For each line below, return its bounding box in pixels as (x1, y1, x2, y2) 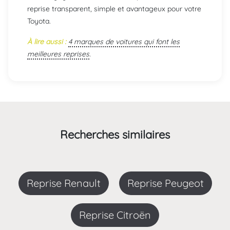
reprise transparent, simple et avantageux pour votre (27, 4, 201, 13)
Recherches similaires (60, 127, 170, 141)
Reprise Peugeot (133, 176, 204, 189)
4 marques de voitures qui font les (68, 36, 180, 46)
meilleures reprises (27, 49, 89, 59)
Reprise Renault (33, 176, 101, 189)
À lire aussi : (27, 36, 66, 46)
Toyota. (27, 16, 51, 26)
